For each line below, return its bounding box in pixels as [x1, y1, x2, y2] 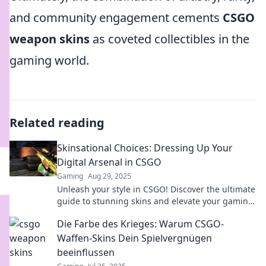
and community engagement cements [9, 9, 223, 26]
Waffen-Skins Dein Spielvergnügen [57, 232, 212, 245]
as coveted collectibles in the [90, 31, 249, 47]
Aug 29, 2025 [88, 171, 131, 181]
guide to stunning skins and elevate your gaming [57, 195, 254, 207]
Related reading [9, 115, 104, 131]
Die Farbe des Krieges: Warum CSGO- [57, 217, 224, 230]
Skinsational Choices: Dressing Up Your [57, 141, 233, 154]
